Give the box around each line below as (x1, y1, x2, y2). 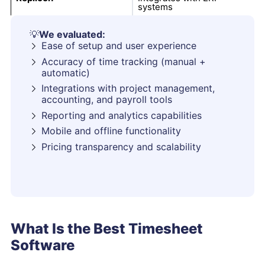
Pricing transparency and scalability (41, 141, 201, 153)
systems (137, 1, 173, 12)
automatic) (41, 66, 90, 79)
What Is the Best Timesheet (11, 220, 203, 237)
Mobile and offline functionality (41, 125, 181, 137)
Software (11, 237, 75, 254)
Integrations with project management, (41, 82, 215, 94)
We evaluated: (39, 28, 105, 40)
